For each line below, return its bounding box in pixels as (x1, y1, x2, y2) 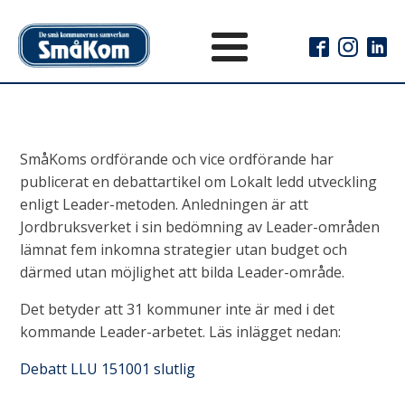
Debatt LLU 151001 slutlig (20, 359, 196, 379)
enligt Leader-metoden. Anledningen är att (20, 194, 309, 214)
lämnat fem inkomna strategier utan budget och (20, 240, 348, 259)
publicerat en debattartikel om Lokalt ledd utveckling (20, 172, 378, 192)
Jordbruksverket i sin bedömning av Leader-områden (20, 217, 381, 237)
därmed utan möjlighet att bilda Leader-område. (20, 262, 349, 282)
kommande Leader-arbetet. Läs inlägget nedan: (20, 322, 345, 342)
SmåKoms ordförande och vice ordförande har (20, 149, 334, 169)
